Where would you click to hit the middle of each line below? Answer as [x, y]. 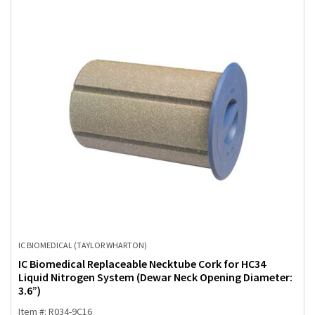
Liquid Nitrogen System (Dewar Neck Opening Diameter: [155, 277]
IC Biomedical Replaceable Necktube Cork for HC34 [142, 264]
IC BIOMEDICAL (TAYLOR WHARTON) [83, 245]
